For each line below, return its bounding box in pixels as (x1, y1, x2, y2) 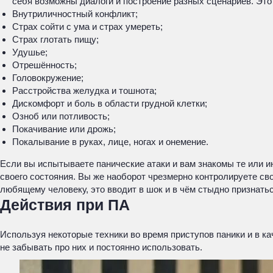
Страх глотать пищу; (12, 34, 99, 44)
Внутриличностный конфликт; (12, 9, 138, 19)
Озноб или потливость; (12, 111, 110, 121)
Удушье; (12, 47, 48, 57)
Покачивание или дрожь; (12, 124, 116, 134)
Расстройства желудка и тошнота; (12, 85, 157, 96)
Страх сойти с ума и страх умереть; (12, 21, 163, 32)
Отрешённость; (12, 60, 77, 70)
